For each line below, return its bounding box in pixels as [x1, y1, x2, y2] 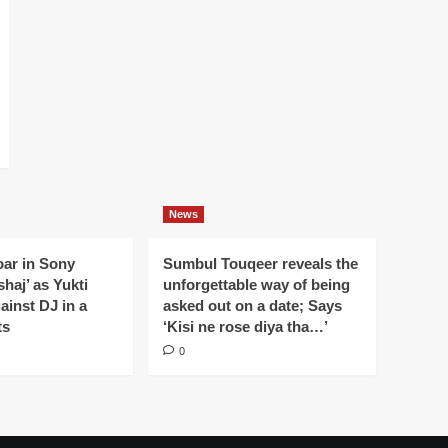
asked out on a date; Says [163, 297, 342, 315]
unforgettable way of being [163, 276, 350, 294]
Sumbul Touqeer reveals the [163, 255, 358, 273]
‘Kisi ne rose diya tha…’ [163, 318, 328, 336]
